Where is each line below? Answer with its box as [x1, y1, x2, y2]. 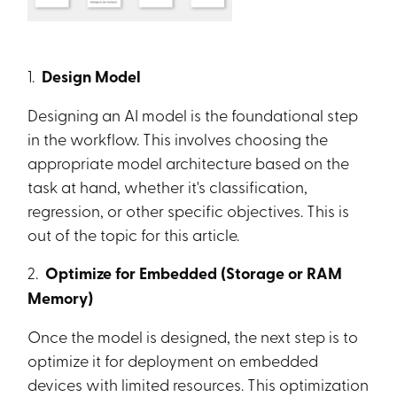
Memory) [27, 286, 94, 309]
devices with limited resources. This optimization [27, 373, 370, 394]
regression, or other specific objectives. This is [27, 199, 350, 221]
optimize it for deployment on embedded [27, 349, 319, 370]
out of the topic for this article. [27, 223, 240, 245]
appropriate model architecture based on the [27, 152, 350, 173]
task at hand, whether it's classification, [27, 175, 308, 197]
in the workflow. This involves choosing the [27, 128, 329, 149]
